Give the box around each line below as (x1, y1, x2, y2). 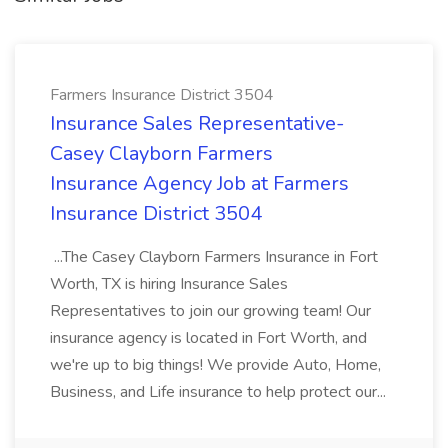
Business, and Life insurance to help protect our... (50, 381, 390, 403)
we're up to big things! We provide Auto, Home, (50, 354, 381, 376)
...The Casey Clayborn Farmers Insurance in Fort (50, 246, 378, 268)
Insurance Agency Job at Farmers (50, 170, 349, 197)
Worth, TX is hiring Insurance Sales (50, 273, 288, 295)
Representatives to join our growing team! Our (50, 300, 371, 322)
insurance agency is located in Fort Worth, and (50, 327, 367, 349)
